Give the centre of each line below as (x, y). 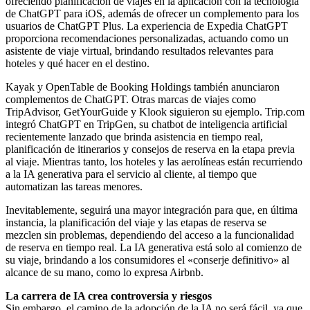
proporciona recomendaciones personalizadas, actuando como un (147, 38)
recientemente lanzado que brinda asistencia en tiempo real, (134, 136)
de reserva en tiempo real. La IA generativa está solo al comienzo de (154, 247)
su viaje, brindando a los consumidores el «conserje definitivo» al (147, 259)
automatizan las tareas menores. (74, 186)
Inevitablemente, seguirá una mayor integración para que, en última (152, 210)
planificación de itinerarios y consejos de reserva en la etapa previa (150, 149)
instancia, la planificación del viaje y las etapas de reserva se (136, 222)
